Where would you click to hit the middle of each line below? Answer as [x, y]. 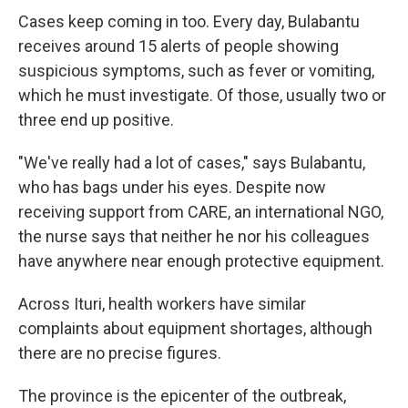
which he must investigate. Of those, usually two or [202, 95]
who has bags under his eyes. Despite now [172, 187]
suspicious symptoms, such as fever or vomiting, [196, 71]
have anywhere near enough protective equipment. [201, 261]
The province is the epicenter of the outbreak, [182, 396]
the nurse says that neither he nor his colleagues [194, 236]
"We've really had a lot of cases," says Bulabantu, [192, 163]
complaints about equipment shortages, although [195, 328]
